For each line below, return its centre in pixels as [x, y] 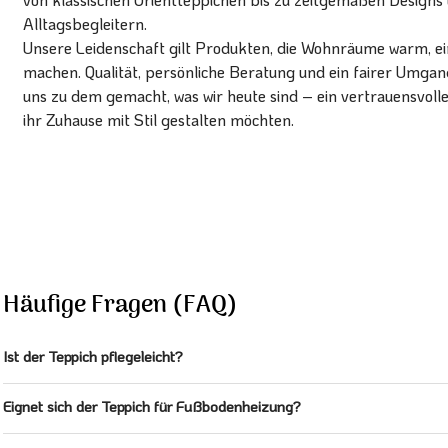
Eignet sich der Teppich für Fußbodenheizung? [152, 406]
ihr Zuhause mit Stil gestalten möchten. [158, 119]
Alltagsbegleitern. [85, 23]
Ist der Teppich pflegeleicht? [93, 356]
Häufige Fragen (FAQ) [120, 306]
